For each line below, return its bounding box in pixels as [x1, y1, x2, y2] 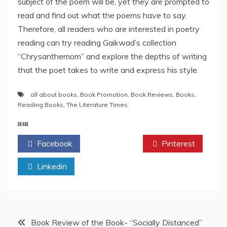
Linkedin [34, 161, 67, 172]
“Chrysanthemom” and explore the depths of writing [18, 51, 207, 62]
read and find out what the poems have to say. [18, 10, 187, 21]
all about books [30, 91, 77, 99]
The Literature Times [66, 101, 128, 109]
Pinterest [160, 138, 196, 149]
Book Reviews [131, 91, 173, 99]
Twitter [101, 138, 131, 149]
